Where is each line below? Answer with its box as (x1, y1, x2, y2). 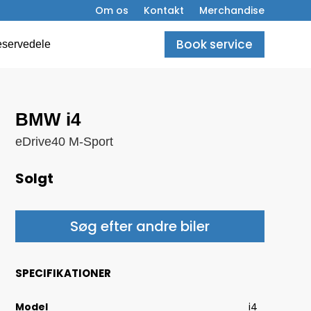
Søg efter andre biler (69, 216, 210, 236)
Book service (176, 36, 253, 53)
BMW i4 (15, 109, 81, 131)
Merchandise (199, 3, 264, 17)
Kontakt (143, 3, 184, 17)
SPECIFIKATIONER (15, 265, 111, 280)
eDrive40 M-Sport (15, 135, 113, 149)
